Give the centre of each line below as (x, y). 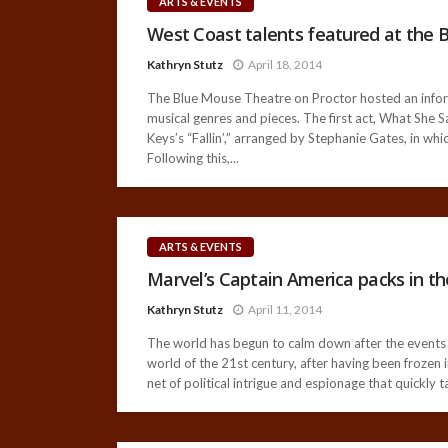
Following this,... (193, 157)
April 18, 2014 (285, 64)
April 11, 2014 (285, 309)
